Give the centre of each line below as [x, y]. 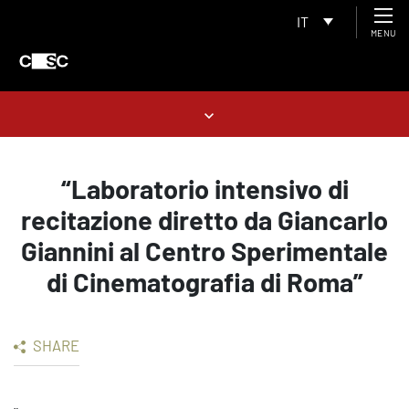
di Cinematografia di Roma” [204, 282]
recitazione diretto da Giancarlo [204, 220]
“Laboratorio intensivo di [204, 189]
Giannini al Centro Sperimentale [204, 251]
